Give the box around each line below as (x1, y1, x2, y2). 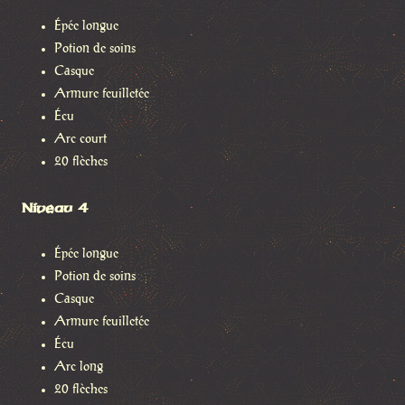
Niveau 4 (22, 199, 89, 216)
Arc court (54, 132, 107, 146)
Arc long (54, 360, 103, 373)
